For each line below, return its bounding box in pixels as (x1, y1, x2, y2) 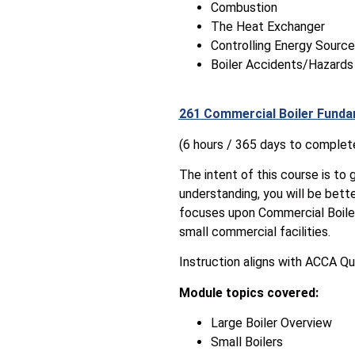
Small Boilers (210, 334, 283, 350)
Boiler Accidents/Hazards (210, 56, 353, 72)
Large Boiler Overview (210, 315, 332, 331)
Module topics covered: (178, 284, 319, 300)
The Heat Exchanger (210, 18, 325, 34)
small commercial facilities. (178, 224, 330, 240)
